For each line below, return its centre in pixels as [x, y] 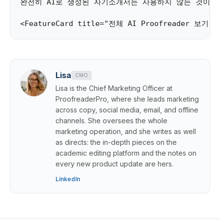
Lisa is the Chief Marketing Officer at [114, 88]
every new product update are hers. [114, 164]
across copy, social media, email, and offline [127, 110]
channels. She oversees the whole [111, 121]
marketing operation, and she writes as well [126, 131]
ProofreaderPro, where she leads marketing [127, 99]
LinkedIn [68, 179]
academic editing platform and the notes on [126, 153]
